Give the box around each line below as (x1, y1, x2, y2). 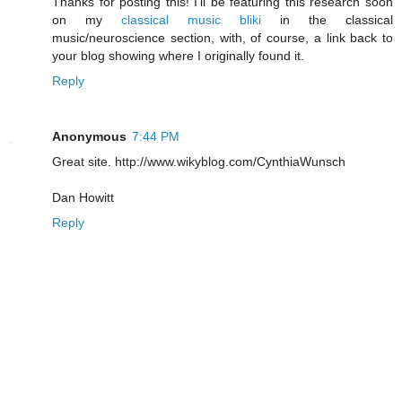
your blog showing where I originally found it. (52, 48, 304, 64)
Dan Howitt (52, 190, 114, 205)
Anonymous (52, 129, 127, 144)
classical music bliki (121, 13, 261, 28)
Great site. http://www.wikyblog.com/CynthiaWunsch (52, 154, 345, 170)
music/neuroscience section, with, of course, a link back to (52, 31, 393, 46)
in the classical (261, 13, 393, 28)
